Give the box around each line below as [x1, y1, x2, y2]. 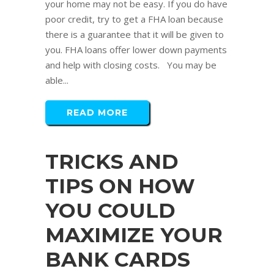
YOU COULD [45, 198, 176, 223]
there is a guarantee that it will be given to [45, 28, 224, 41]
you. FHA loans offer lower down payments [45, 43, 227, 56]
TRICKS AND [45, 149, 179, 174]
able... [45, 74, 68, 87]
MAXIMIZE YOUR [45, 223, 223, 248]
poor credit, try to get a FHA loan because [45, 13, 223, 26]
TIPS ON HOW [45, 174, 195, 199]
